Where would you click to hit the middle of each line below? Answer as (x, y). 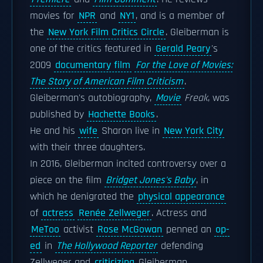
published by (58, 114)
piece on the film (67, 180)
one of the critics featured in (92, 49)
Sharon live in (131, 131)
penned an (189, 230)
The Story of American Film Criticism (107, 82)
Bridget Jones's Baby (150, 180)
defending (181, 246)
